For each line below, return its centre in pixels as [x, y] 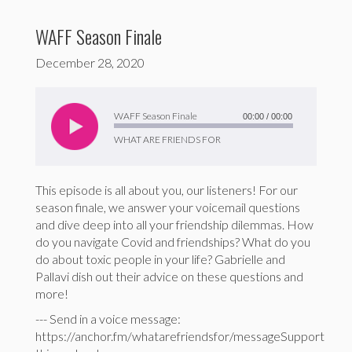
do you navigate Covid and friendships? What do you [173, 242]
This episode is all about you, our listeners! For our [167, 190]
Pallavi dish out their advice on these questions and [169, 277]
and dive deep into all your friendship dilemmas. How [174, 225]
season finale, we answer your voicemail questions [168, 207]
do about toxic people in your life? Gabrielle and [160, 259]
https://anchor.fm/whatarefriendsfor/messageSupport [180, 336]
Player [52, 112]
